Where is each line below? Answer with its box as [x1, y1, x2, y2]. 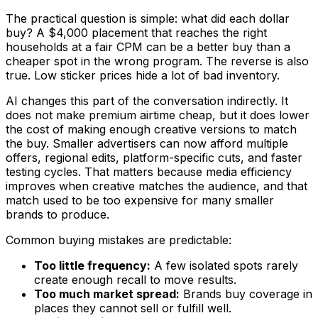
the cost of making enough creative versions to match [6, 121, 297, 136]
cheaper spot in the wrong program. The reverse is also [6, 53, 309, 68]
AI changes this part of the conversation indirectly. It [6, 93, 288, 108]
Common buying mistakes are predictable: [6, 232, 231, 247]
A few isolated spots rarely [150, 258, 298, 273]
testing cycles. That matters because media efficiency [6, 164, 292, 179]
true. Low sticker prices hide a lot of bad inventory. [6, 67, 280, 82]
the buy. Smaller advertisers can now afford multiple [6, 136, 288, 150]
